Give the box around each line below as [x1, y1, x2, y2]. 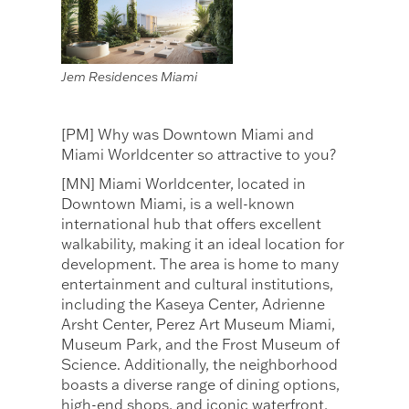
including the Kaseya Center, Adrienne [61, 295, 326, 314]
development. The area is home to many [61, 255, 340, 274]
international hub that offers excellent [61, 215, 322, 234]
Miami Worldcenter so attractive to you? [61, 145, 337, 164]
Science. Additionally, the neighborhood [61, 355, 339, 374]
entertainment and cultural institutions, [61, 275, 334, 294]
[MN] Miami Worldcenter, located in [61, 174, 307, 194]
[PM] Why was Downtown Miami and [61, 125, 315, 144]
